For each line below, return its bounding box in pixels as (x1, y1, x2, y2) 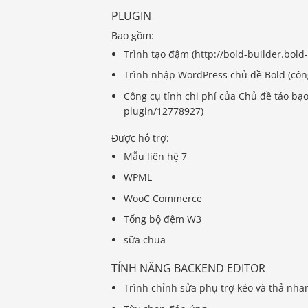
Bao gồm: (111, 28, 154, 42)
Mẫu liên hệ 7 (124, 149, 188, 163)
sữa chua (124, 233, 166, 247)
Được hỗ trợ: (111, 131, 169, 144)
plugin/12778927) (124, 104, 204, 118)
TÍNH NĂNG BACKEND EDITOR (111, 260, 265, 276)
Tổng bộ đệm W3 (124, 212, 202, 225)
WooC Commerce (124, 191, 203, 205)
